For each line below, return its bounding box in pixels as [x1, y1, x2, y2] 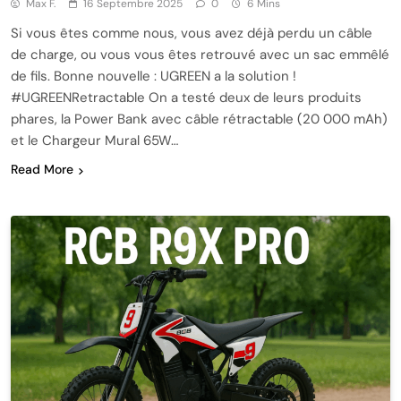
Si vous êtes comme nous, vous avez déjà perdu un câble [11, 24, 372, 43]
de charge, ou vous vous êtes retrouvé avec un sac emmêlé [11, 46, 389, 64]
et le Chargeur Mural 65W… [11, 132, 178, 150]
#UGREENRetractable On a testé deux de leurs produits [11, 89, 362, 107]
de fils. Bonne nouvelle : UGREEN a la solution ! [11, 67, 296, 86]
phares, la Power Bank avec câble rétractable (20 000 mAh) [11, 110, 388, 129]
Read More [11, 161, 73, 178]
